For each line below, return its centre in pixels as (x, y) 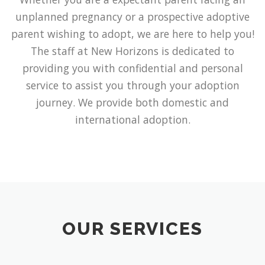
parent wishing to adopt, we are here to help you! (132, 33)
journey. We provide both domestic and (132, 102)
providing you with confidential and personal (132, 68)
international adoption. (132, 119)
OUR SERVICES (132, 229)
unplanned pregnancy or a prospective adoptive (132, 16)
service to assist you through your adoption (132, 85)
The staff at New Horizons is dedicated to (132, 51)
